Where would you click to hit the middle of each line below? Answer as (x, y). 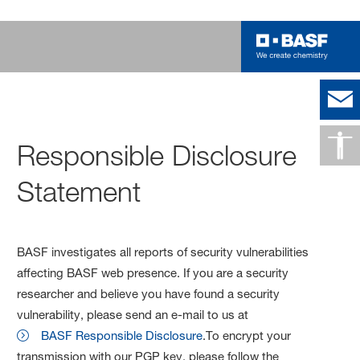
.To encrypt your (247, 335)
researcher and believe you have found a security (149, 293)
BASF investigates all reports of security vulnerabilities (163, 252)
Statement (79, 191)
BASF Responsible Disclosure (122, 335)
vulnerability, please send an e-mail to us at (133, 314)
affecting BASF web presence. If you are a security (153, 272)
